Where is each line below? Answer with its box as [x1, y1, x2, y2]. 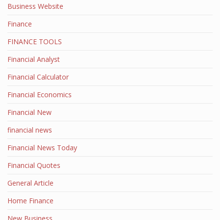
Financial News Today [7, 143, 77, 152]
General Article [7, 178, 54, 188]
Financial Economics [7, 90, 72, 99]
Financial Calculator [7, 72, 69, 82]
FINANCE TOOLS [7, 37, 62, 46]
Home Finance [7, 196, 54, 205]
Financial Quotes [7, 161, 60, 170]
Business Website [7, 1, 63, 11]
